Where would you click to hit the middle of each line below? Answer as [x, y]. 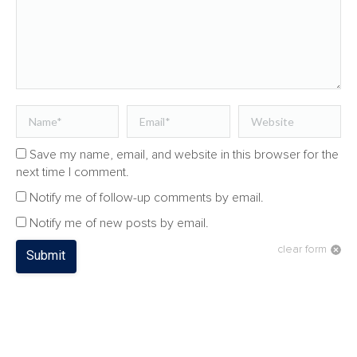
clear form [302, 249]
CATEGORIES [61, 331]
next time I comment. [73, 172]
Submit [46, 255]
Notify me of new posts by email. [119, 223]
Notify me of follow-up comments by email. [147, 198]
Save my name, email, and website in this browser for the [184, 155]
